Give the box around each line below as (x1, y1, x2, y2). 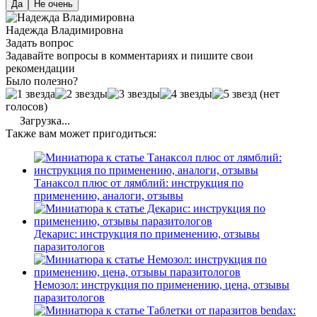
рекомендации (6, 62, 75, 74)
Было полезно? (6, 74, 78, 87)
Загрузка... (17, 114, 70, 127)
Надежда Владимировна (6, 23, 123, 36)
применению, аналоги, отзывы (34, 189, 183, 202)
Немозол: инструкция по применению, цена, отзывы (34, 278, 289, 291)
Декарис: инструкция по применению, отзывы (34, 227, 260, 240)
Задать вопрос (6, 36, 74, 49)
